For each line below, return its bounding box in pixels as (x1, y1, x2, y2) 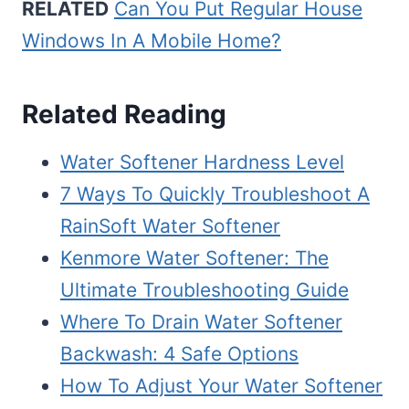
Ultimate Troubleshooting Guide (60, 278, 349, 302)
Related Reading (22, 99, 226, 131)
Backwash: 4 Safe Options (60, 342, 299, 366)
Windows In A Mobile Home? (22, 29, 281, 53)
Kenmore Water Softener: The (60, 246, 329, 270)
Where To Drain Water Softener (60, 310, 342, 334)
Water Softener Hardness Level (60, 151, 344, 174)
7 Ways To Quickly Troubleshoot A (60, 183, 370, 206)
